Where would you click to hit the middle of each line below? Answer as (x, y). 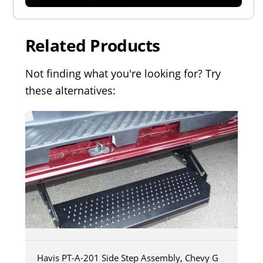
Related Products (92, 45)
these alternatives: (70, 91)
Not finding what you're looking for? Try (123, 74)
